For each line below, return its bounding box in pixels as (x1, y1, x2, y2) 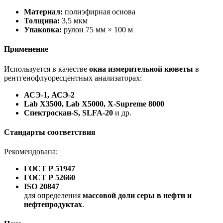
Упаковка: (24, 25, 62, 34)
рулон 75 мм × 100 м (62, 25, 133, 34)
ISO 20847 (24, 182, 59, 191)
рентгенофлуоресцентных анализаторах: (4, 73, 142, 82)
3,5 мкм (60, 16, 88, 25)
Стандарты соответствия (4, 127, 96, 136)
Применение (4, 45, 48, 54)
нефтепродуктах (24, 200, 82, 209)
